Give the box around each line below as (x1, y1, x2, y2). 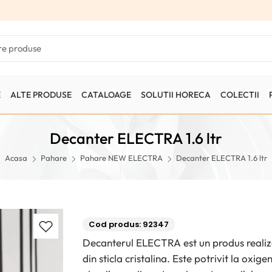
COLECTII (220, 89, 259, 100)
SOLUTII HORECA (141, 89, 211, 100)
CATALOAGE (81, 89, 131, 100)
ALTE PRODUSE (10, 89, 72, 100)
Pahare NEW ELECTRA (80, 153, 163, 163)
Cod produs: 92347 (89, 219, 169, 230)
